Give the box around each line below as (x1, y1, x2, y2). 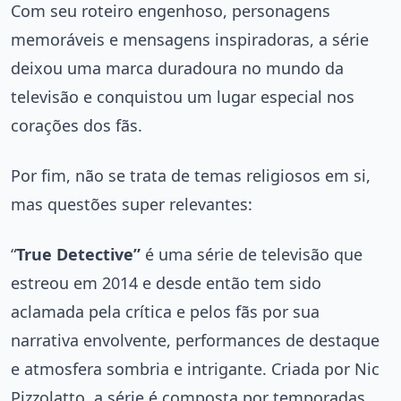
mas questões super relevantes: (11, 193, 252, 216)
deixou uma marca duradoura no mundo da (11, 57, 344, 80)
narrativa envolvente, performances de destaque (11, 329, 380, 352)
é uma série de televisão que (141, 243, 363, 266)
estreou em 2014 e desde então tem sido (11, 272, 321, 294)
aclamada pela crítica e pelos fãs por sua (11, 301, 320, 323)
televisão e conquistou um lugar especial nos (11, 86, 354, 108)
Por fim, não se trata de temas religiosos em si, (11, 165, 371, 187)
